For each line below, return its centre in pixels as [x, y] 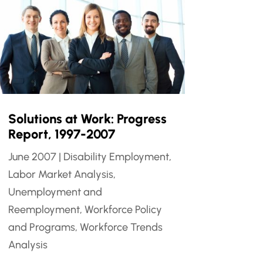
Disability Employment [116, 157]
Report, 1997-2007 [61, 134]
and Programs [41, 227]
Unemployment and [55, 192]
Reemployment [44, 210]
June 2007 [32, 157]
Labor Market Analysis [60, 175]
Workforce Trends [121, 227]
